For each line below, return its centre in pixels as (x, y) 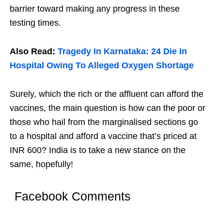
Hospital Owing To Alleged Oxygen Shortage (102, 65)
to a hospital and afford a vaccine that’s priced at (103, 136)
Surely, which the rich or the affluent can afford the (107, 94)
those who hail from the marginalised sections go (104, 122)
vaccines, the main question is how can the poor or (108, 108)
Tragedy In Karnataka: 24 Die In (122, 51)
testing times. (35, 23)
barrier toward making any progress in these (95, 8)
